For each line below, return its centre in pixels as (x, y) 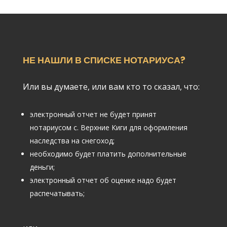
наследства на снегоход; (72, 140)
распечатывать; (57, 193)
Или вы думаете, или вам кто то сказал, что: (111, 86)
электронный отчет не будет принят (93, 114)
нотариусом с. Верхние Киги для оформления (108, 127)
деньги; (42, 167)
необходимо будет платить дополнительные (108, 154)
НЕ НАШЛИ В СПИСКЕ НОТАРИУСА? (104, 60)
